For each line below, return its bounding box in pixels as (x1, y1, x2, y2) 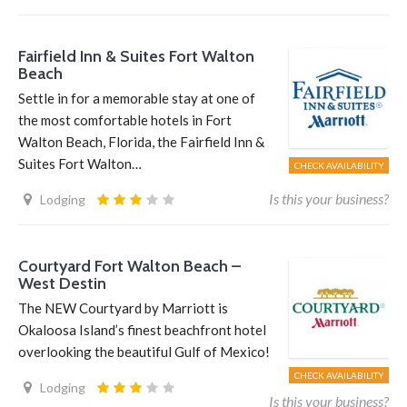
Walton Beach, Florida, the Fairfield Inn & (18, 134, 264, 150)
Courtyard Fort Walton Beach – (18, 256, 241, 276)
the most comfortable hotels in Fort (18, 112, 232, 128)
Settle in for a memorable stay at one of (18, 90, 255, 106)
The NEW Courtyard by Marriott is (18, 300, 228, 316)
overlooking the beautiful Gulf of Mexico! (18, 343, 270, 360)
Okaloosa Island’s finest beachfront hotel (18, 322, 266, 338)
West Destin (18, 273, 106, 293)
